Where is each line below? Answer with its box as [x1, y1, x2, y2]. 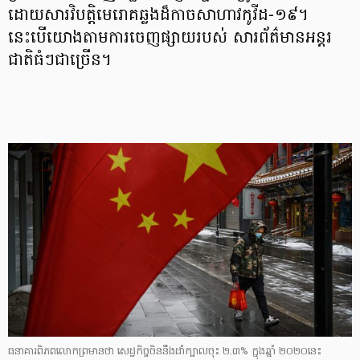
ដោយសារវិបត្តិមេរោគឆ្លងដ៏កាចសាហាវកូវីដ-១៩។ [8, 4, 309, 28]
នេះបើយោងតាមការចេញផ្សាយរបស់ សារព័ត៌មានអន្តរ [8, 27, 332, 51]
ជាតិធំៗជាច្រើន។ [8, 49, 112, 73]
